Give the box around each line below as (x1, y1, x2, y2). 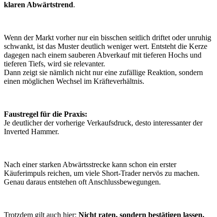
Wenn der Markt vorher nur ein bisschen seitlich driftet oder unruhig (4, 33, 211, 42)
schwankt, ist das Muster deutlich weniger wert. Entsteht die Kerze (4, 42, 207, 51)
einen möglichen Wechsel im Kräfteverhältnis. (4, 77, 144, 86)
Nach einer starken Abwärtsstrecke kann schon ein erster (4, 160, 176, 169)
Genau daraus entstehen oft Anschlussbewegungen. (4, 178, 161, 186)
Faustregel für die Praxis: (4, 110, 87, 119)
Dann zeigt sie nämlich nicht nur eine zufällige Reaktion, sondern (4, 68, 203, 77)
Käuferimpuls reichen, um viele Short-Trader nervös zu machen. (4, 169, 200, 178)
